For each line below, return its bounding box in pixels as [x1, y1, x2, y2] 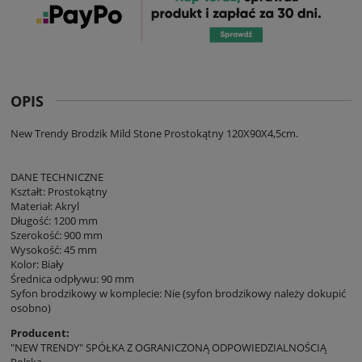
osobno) [11, 300, 51, 315]
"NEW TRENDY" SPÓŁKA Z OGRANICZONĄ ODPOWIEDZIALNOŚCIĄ [11, 339, 326, 355]
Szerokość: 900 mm [11, 227, 103, 242]
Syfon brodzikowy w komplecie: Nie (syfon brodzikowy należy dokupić [11, 285, 346, 301]
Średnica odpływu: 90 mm [11, 271, 134, 286]
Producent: [11, 325, 69, 340]
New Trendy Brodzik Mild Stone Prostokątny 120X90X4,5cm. [11, 125, 298, 141]
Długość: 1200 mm [11, 213, 98, 228]
